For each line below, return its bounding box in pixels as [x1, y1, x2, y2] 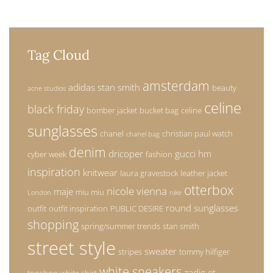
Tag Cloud [27, 46, 90, 64]
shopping [27, 216, 79, 233]
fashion [146, 149, 172, 160]
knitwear [83, 166, 118, 179]
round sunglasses [166, 202, 238, 214]
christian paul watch [162, 128, 233, 140]
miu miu [76, 186, 104, 198]
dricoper [108, 147, 143, 160]
